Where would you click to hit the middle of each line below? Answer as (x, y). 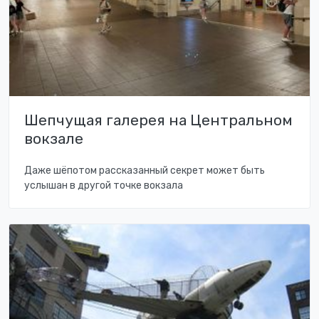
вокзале (54, 139)
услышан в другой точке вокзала (104, 186)
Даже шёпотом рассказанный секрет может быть (145, 171)
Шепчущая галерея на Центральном (158, 120)
